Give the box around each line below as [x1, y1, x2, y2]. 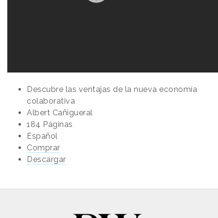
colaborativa [27, 96, 75, 106]
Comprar [27, 143, 60, 152]
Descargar [27, 154, 66, 164]
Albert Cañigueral [27, 108, 93, 117]
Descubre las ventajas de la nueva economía [27, 84, 197, 94]
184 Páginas [27, 119, 73, 129]
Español [27, 131, 58, 141]
